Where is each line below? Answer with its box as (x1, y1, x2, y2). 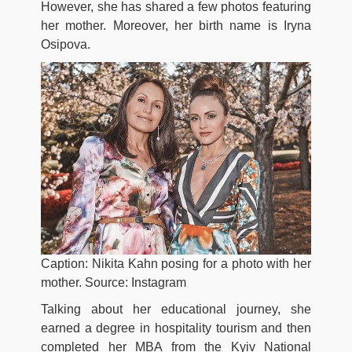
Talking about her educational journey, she (41, 302, 311, 317)
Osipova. (41, 37, 90, 51)
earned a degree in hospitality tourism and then (41, 321, 311, 335)
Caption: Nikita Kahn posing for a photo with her (41, 257, 311, 271)
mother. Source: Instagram (41, 276, 186, 290)
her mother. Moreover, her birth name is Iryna (41, 18, 311, 32)
